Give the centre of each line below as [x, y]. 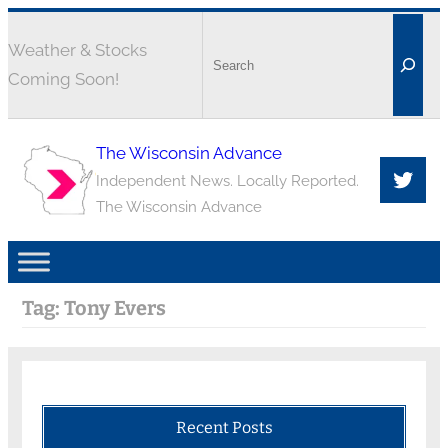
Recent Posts [224, 427]
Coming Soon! [63, 79]
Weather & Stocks [77, 50]
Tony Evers [114, 308]
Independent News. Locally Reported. [227, 181]
